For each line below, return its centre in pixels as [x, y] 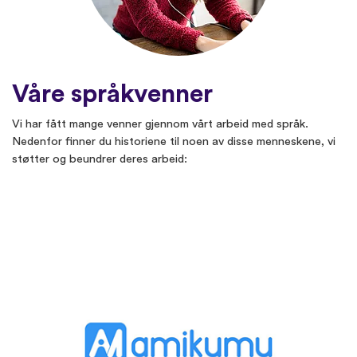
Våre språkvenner [112, 94]
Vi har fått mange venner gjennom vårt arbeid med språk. [160, 124]
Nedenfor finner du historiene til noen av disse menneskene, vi [174, 142]
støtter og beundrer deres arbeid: [100, 159]
